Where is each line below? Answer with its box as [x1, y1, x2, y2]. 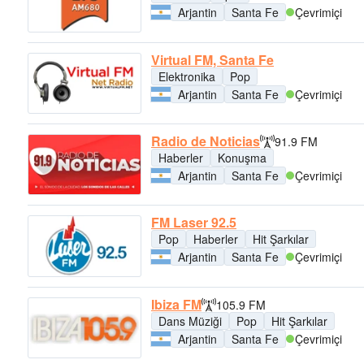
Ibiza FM [151, 294, 201, 314]
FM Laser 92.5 [151, 213, 236, 232]
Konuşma [218, 149, 266, 166]
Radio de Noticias [151, 131, 260, 150]
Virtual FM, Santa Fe [151, 50, 274, 69]
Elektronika [158, 67, 215, 84]
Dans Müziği [158, 312, 222, 329]
